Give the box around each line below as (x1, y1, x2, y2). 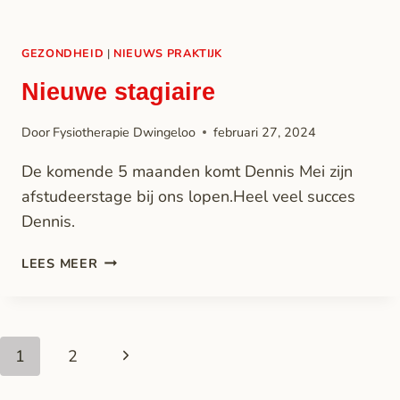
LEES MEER (21, 254, 98, 272)
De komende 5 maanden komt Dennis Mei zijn (21, 160, 353, 182)
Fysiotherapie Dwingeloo (53, 122, 196, 141)
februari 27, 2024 (213, 122, 317, 141)
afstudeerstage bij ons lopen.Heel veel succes (21, 185, 355, 207)
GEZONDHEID (21, 45, 104, 61)
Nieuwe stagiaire (21, 78, 215, 105)
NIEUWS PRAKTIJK (113, 45, 223, 61)
